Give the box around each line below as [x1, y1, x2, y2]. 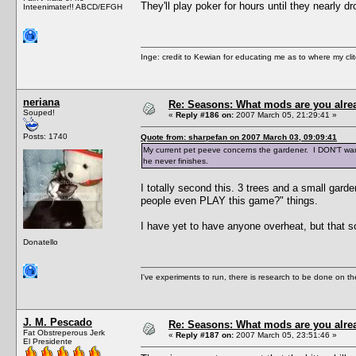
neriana [23, 95, 60, 108]
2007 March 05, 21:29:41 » [234, 110, 337, 119]
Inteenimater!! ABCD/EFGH [23, 2, 122, 11]
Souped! [23, 107, 55, 117]
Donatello [23, 237, 58, 246]
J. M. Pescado [23, 315, 92, 328]
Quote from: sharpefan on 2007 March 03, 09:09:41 [141, 132, 337, 141]
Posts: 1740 [23, 131, 68, 141]
